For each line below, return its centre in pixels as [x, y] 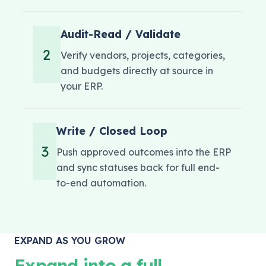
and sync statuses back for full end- [138, 167]
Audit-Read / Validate [120, 34]
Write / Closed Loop [112, 131]
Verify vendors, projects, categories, [142, 55]
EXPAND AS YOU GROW [70, 240]
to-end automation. [102, 183]
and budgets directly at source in [137, 71]
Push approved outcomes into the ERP [144, 152]
